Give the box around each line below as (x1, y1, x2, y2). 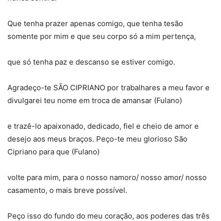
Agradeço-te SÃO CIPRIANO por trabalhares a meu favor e (7, 82, 210, 92)
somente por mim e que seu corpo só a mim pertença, (7, 31, 196, 41)
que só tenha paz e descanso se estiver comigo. (7, 57, 175, 67)
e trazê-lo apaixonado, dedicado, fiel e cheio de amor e (7, 121, 199, 131)
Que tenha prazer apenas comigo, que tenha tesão (7, 18, 183, 28)
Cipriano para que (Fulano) (7, 147, 100, 156)
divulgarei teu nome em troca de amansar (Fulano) (7, 95, 182, 105)
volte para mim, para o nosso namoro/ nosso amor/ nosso (7, 172, 207, 182)
